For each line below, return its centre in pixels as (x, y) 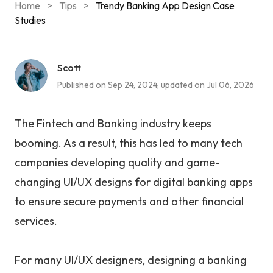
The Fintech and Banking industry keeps (113, 123)
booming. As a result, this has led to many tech (129, 143)
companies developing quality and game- (117, 162)
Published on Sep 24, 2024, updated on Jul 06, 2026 (156, 84)
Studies (30, 20)
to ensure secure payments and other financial (129, 201)
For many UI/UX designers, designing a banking (131, 260)
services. (36, 221)
